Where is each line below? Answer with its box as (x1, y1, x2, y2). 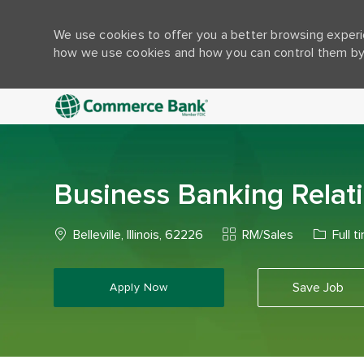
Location (53, 227, 101, 240)
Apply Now (110, 282, 168, 294)
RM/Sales (239, 227, 293, 241)
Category (222, 227, 275, 240)
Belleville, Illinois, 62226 (70, 227, 203, 241)
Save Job (292, 281, 344, 295)
